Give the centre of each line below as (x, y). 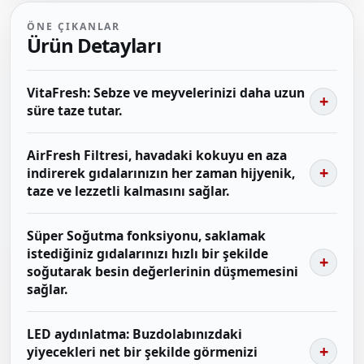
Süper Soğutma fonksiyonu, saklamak (146, 235)
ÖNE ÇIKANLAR (74, 26)
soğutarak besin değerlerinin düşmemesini (162, 271)
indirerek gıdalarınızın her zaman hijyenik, (161, 173)
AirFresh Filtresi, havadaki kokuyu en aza (157, 155)
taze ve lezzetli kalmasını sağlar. (128, 191)
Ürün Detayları (94, 45)
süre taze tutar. (74, 110)
